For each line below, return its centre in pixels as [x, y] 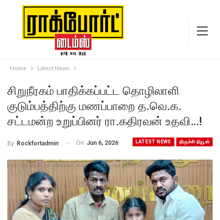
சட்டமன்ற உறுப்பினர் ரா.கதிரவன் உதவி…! [105, 121]
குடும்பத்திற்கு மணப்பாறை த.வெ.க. [95, 106]
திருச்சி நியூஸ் [194, 142]
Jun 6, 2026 [102, 143]
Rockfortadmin [38, 143]
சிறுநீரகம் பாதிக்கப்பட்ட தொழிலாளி [93, 91]
